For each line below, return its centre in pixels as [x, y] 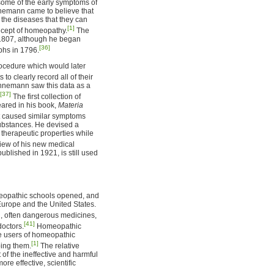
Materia [71, 105]
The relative [59, 246]
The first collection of [46, 96]
